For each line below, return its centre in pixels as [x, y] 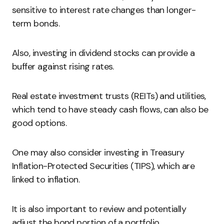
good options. [39, 123]
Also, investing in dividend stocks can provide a [103, 53]
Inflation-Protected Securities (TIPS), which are [103, 166]
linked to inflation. [46, 180]
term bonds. [36, 24]
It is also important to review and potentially [99, 209]
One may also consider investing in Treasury [98, 153]
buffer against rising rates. [63, 67]
